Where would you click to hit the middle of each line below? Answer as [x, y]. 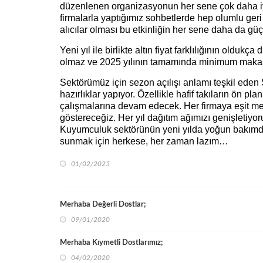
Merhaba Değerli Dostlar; [103, 205]
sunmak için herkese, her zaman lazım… [144, 141]
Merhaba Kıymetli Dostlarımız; [112, 243]
